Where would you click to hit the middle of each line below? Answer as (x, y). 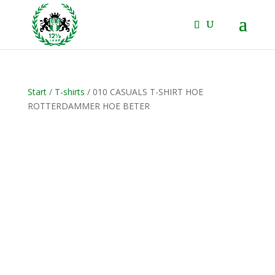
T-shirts (69, 92)
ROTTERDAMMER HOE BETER (88, 106)
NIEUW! (55, 123)
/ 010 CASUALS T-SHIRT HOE (144, 92)
